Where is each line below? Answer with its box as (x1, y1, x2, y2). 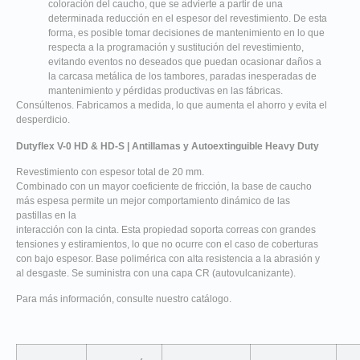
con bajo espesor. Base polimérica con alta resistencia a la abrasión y (16, 252, 320, 264)
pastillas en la (16, 209, 76, 221)
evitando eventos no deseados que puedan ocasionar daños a (48, 56, 321, 68)
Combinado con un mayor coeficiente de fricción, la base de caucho (16, 180, 312, 192)
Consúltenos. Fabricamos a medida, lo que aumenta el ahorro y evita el (16, 100, 327, 112)
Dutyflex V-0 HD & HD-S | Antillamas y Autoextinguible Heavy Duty (16, 140, 319, 152)
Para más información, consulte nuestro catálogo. (16, 293, 231, 305)
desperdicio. (16, 114, 70, 126)
